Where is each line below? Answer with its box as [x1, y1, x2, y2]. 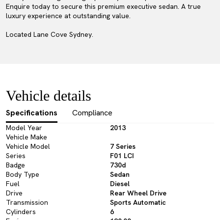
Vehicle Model [6, 142, 50, 151]
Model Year [6, 123, 42, 132]
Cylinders [6, 207, 36, 216]
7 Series [110, 142, 136, 151]
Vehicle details [6, 87, 91, 104]
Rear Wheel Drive [110, 189, 166, 197]
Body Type [6, 170, 39, 179]
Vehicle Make [6, 133, 47, 141]
